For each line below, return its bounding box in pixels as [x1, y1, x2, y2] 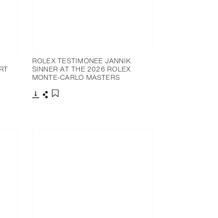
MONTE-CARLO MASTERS [32, 72, 120, 82]
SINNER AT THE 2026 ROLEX [32, 63, 131, 74]
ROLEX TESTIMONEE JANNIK [32, 55, 131, 66]
